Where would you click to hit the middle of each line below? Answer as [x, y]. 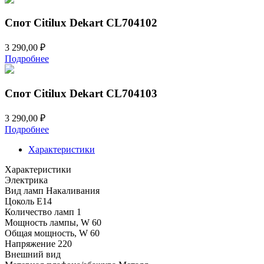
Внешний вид [33, 254]
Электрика [26, 180]
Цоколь [19, 201]
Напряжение [30, 243]
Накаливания [73, 190]
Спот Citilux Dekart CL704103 [81, 93]
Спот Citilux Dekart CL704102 [81, 23]
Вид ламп [24, 190]
